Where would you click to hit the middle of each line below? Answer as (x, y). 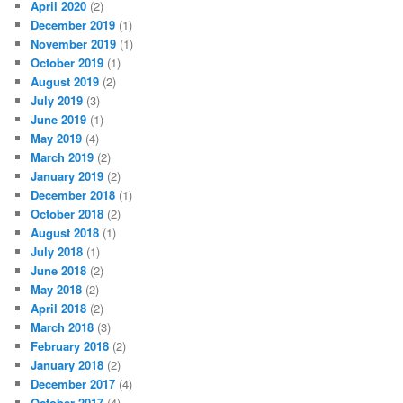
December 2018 (73, 194)
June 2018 (59, 270)
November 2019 (74, 43)
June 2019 (59, 119)
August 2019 (65, 81)
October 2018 (67, 213)
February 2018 (70, 345)
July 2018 (57, 251)
